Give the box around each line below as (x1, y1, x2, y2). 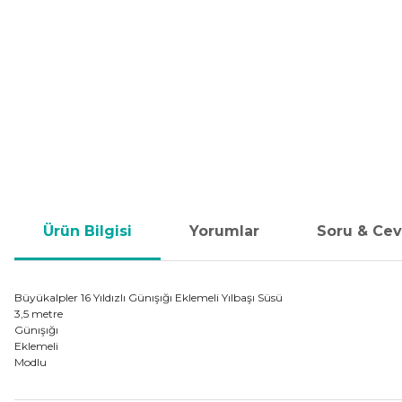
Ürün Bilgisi (43, 223, 132, 240)
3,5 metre (14, 307, 63, 320)
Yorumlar (189, 223, 259, 240)
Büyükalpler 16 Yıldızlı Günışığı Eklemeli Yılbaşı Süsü (14, 291, 283, 304)
